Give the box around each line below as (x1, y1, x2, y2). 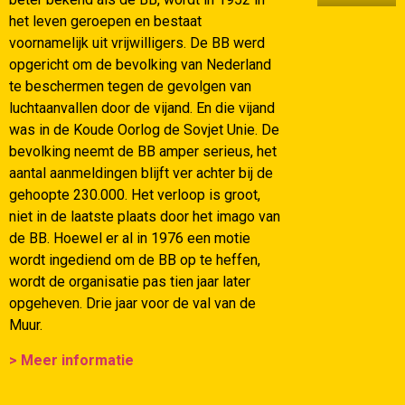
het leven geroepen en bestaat (9, 13, 202, 31)
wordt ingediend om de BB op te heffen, (9, 251, 260, 269)
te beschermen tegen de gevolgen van (9, 78, 251, 96)
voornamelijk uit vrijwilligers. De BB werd (9, 34, 265, 52)
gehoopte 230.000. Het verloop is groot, (9, 186, 260, 204)
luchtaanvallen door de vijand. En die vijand (9, 99, 275, 118)
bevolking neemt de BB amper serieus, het (9, 143, 277, 161)
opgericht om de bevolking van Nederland (9, 56, 271, 74)
